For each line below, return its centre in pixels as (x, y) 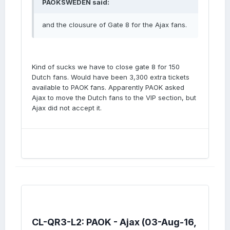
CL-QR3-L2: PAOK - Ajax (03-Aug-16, (114, 222)
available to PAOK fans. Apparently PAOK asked (108, 87)
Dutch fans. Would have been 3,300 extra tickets (111, 77)
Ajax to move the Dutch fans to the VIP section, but (114, 98)
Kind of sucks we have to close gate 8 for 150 (106, 67)
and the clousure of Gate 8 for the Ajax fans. (116, 25)
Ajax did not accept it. (67, 108)
